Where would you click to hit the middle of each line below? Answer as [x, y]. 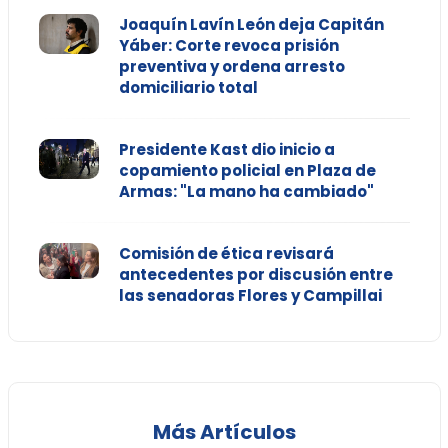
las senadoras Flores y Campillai [250, 296]
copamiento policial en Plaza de [247, 171]
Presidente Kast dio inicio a [226, 150]
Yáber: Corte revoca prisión [228, 46]
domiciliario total [188, 88]
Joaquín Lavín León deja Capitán [251, 25]
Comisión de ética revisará [226, 254]
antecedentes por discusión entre [255, 275]
